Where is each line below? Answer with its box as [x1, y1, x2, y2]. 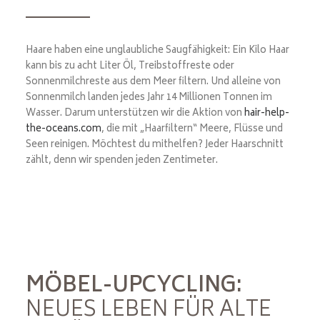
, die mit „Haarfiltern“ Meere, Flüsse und [101, 121, 283, 138]
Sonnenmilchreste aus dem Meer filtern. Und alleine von [26, 74, 281, 91]
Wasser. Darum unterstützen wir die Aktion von [26, 106, 242, 122]
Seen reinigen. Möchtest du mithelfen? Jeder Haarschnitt [26, 137, 284, 154]
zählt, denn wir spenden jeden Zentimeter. [26, 153, 218, 169]
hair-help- [242, 106, 289, 122]
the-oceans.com [26, 121, 101, 138]
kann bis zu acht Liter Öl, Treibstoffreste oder [26, 59, 234, 75]
